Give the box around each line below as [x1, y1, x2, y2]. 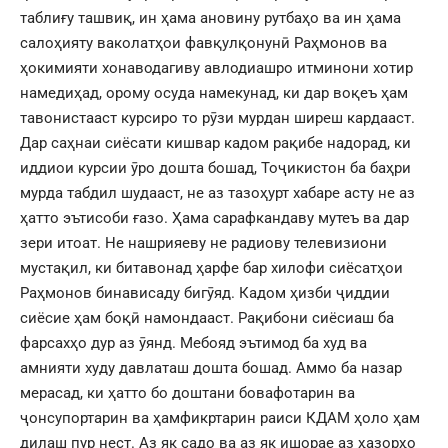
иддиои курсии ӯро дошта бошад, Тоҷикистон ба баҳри [20, 158, 411, 177]
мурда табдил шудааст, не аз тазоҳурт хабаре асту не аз [20, 183, 415, 202]
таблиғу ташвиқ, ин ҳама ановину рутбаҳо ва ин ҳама [20, 8, 401, 27]
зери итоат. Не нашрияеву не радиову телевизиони [20, 233, 387, 252]
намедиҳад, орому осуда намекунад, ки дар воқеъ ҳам [20, 83, 408, 102]
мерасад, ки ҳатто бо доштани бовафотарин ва [20, 383, 355, 402]
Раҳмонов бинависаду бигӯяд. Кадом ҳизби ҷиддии [20, 283, 390, 302]
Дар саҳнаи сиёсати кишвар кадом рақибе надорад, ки [20, 133, 411, 152]
